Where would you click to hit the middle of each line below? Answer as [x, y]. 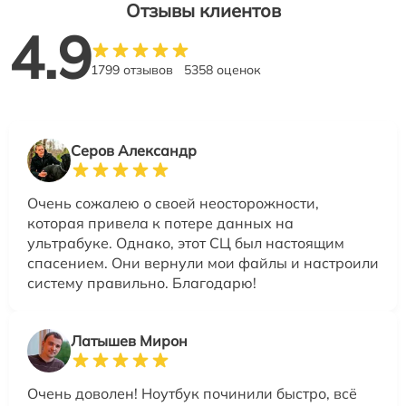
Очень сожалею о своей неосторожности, [173, 203]
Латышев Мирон [129, 340]
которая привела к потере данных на [160, 222]
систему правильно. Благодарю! [142, 282]
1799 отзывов [132, 69]
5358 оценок [222, 69]
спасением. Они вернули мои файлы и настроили [203, 262]
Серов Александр [134, 150]
